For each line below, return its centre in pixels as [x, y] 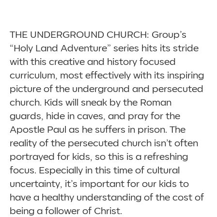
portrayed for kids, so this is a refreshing [99, 157]
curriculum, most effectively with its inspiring [107, 76]
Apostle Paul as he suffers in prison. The [98, 130]
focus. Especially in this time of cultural [95, 170]
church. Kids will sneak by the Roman [91, 103]
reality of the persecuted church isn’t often [104, 143]
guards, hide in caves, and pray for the [95, 116]
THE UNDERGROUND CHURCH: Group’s [98, 35]
